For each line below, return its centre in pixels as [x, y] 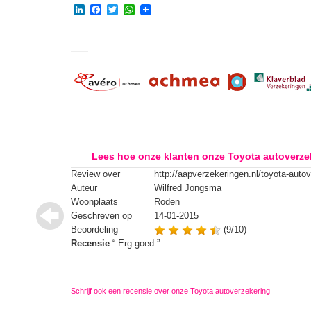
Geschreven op [101, 216]
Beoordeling [94, 230]
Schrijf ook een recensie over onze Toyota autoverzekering [170, 291]
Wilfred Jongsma [188, 188]
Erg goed [136, 244]
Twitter [134, 9]
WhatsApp [160, 9]
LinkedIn [106, 9]
